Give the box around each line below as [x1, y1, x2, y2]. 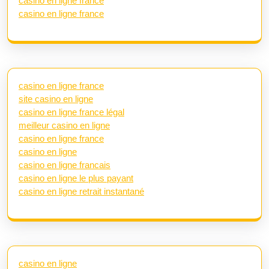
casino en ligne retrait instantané [19, 186, 144, 196]
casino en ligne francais [19, 159, 110, 170]
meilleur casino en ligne [19, 119, 110, 130]
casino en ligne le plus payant [19, 172, 133, 183]
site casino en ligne [19, 93, 93, 104]
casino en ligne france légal [19, 106, 124, 117]
